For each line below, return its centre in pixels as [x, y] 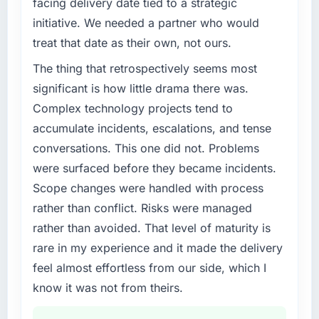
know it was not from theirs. [108, 288]
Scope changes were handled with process [148, 188]
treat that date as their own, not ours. [132, 43]
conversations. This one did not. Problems [146, 148]
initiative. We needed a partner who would [146, 23]
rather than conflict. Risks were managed [142, 208]
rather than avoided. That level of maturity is [151, 228]
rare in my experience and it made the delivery [157, 248]
